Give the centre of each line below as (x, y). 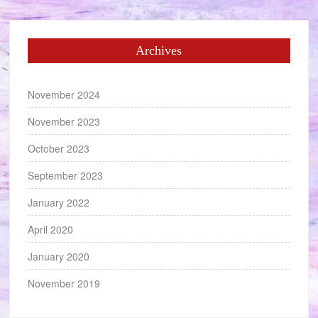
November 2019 (64, 283)
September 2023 (66, 175)
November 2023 (64, 121)
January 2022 (59, 202)
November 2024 (64, 94)
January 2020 (59, 256)
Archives (159, 50)
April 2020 (51, 229)
